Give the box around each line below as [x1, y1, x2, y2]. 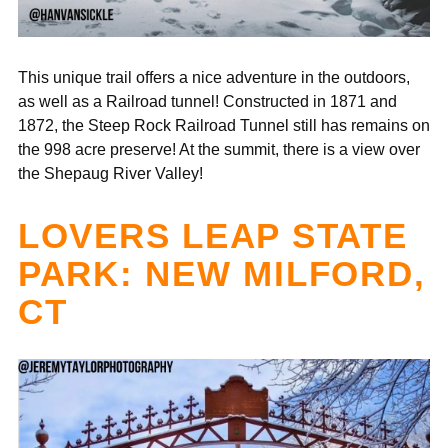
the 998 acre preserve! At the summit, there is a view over [18, 139, 420, 158]
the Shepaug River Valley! [18, 163, 207, 182]
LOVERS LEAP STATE [18, 215, 408, 255]
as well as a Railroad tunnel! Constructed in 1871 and [18, 91, 397, 110]
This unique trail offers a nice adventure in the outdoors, [18, 67, 410, 86]
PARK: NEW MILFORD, [18, 253, 426, 293]
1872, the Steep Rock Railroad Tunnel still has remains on [18, 115, 430, 134]
